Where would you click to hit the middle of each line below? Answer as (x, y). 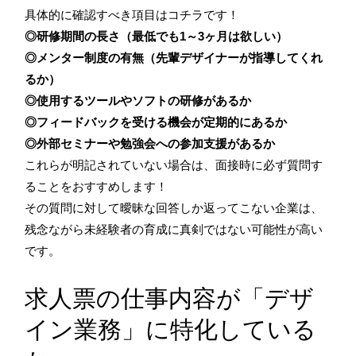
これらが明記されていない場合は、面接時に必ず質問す (174, 164)
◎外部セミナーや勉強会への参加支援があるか (150, 143)
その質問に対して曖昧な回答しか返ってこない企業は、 (174, 207)
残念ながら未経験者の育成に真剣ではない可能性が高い (174, 229)
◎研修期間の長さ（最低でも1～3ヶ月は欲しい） (156, 36)
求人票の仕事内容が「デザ (169, 298)
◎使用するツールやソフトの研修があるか (138, 100)
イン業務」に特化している (170, 329)
